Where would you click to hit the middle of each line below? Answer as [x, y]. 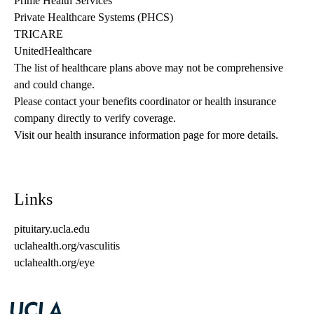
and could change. [56, 85]
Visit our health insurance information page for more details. [146, 135]
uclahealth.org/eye [54, 263]
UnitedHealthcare [53, 51]
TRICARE [39, 34]
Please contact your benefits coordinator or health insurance [145, 102]
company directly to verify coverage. [95, 118]
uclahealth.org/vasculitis [67, 246]
